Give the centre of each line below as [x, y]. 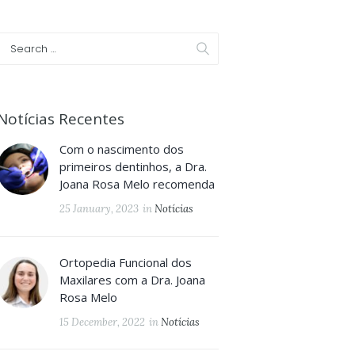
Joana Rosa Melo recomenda [137, 183]
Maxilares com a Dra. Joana [133, 279]
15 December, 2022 [103, 322]
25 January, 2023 [99, 208]
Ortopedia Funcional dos [126, 262]
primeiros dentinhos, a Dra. [134, 166]
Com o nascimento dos [122, 149]
